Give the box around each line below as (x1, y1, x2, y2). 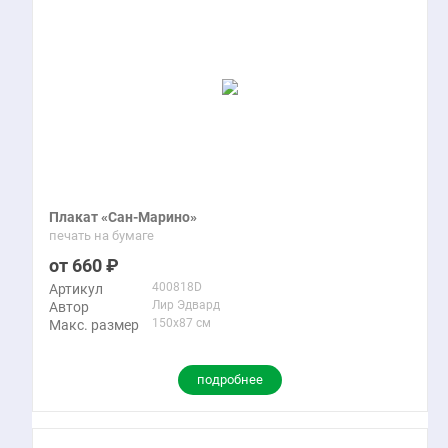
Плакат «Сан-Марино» (49, 209, 197, 225)
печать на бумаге (49, 228, 154, 243)
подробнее (197, 372, 263, 387)
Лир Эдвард (152, 298, 220, 312)
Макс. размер (49, 317, 139, 333)
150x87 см (152, 316, 211, 330)
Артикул (49, 281, 103, 297)
